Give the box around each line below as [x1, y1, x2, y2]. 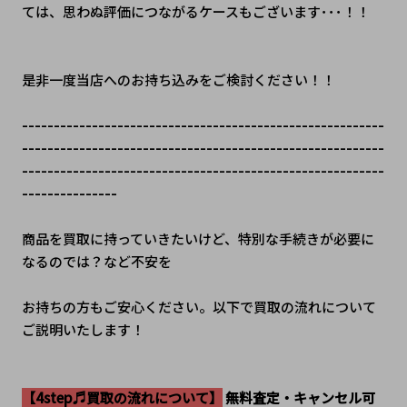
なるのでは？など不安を [21, 251, 172, 271]
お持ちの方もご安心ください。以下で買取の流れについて [21, 296, 376, 316]
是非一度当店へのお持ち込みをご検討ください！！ [21, 69, 335, 89]
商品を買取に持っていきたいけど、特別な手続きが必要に [21, 228, 374, 248]
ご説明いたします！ [21, 319, 144, 339]
